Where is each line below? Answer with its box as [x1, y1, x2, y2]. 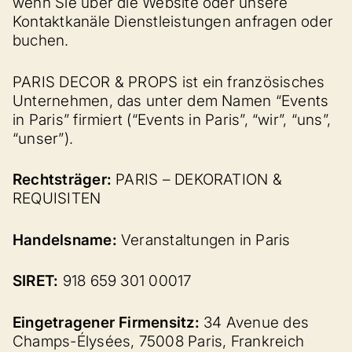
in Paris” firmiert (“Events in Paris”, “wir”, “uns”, [13, 110, 332, 129]
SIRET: [13, 272, 63, 290]
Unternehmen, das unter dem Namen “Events [13, 91, 329, 110]
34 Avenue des [203, 313, 310, 332]
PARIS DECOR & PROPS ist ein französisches [13, 72, 325, 91]
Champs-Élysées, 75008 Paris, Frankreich [13, 332, 305, 350]
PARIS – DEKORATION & [115, 170, 282, 189]
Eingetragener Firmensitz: [13, 313, 204, 332]
